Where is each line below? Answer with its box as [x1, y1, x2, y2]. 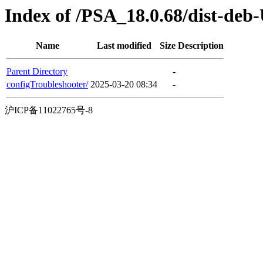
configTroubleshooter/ [6, 79, 88, 90]
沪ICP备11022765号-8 [5, 105, 93, 116]
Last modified [96, 41, 151, 51]
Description [178, 41, 224, 51]
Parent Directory [6, 66, 68, 77]
